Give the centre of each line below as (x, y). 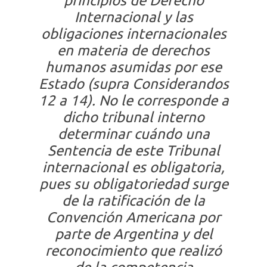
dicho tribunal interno (133, 117)
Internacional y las (133, 17)
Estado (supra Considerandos (133, 84)
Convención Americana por (133, 217)
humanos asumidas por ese (133, 67)
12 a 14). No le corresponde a (133, 100)
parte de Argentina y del (133, 234)
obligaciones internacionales (133, 34)
